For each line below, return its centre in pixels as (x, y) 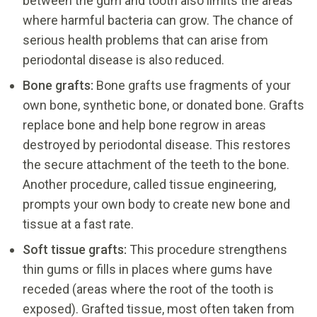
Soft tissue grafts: (75, 249)
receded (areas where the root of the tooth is (148, 289)
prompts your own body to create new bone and (156, 204)
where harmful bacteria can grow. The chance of (158, 20)
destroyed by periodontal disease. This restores (157, 144)
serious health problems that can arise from (145, 40)
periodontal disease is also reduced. (123, 59)
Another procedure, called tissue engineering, (149, 184)
